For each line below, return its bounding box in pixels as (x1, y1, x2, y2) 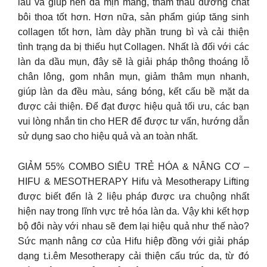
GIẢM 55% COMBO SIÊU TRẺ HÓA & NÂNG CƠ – (18, 161, 249, 172)
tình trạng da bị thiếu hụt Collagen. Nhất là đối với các (18, 42, 249, 52)
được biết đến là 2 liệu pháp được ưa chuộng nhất (18, 191, 249, 201)
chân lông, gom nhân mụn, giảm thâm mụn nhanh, (18, 72, 249, 82)
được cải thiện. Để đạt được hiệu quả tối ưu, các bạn (18, 101, 249, 111)
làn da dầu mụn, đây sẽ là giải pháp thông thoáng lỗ (18, 57, 249, 67)
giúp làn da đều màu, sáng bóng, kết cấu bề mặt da (18, 86, 249, 97)
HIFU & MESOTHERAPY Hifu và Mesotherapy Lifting (18, 176, 249, 187)
